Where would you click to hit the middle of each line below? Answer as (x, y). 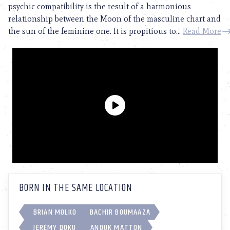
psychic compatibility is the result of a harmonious (100, 6)
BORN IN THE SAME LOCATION (75, 188)
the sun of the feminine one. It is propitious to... (95, 31)
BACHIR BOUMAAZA (120, 212)
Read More (202, 31)
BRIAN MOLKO (55, 212)
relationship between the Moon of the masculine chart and (114, 18)
